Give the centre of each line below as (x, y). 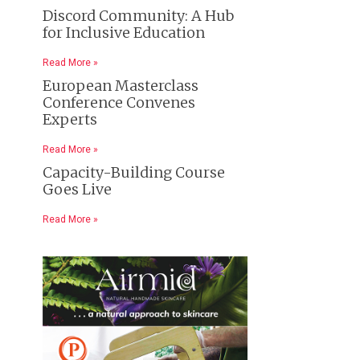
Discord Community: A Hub (138, 15)
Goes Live (77, 189)
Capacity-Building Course (134, 172)
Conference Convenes (119, 102)
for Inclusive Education (124, 32)
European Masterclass (121, 85)
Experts (70, 119)
